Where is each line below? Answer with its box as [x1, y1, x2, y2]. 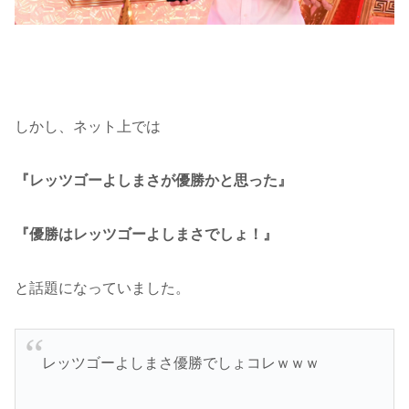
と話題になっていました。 [15, 279, 190, 296]
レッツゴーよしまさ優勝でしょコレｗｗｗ [41, 354, 320, 371]
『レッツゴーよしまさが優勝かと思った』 [15, 173, 292, 189]
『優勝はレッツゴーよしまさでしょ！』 [15, 225, 278, 242]
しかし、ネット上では [15, 119, 161, 135]
